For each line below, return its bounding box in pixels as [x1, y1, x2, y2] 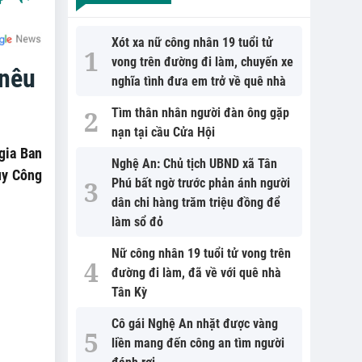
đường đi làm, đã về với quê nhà [111, 265, 281, 280]
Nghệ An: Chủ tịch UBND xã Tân [111, 156, 277, 171]
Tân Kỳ [111, 284, 147, 300]
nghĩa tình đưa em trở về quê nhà [111, 74, 286, 89]
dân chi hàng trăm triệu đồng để [111, 195, 280, 210]
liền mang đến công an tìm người [111, 335, 284, 351]
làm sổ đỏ [111, 214, 163, 229]
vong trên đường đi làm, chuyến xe [111, 54, 293, 69]
